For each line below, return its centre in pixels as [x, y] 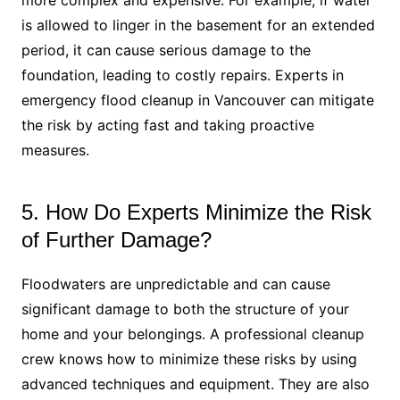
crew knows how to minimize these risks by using [189, 359]
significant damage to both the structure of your [185, 309]
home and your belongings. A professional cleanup [192, 334]
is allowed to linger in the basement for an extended [198, 25]
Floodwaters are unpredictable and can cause [175, 284]
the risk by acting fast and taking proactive [167, 125]
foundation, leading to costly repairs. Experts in [182, 75]
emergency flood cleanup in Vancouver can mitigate [197, 100]
